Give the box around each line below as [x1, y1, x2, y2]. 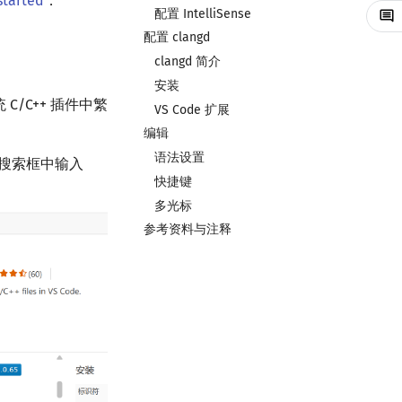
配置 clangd [144, 30, 210, 46]
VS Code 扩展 [154, 101, 230, 118]
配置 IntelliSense [154, 5, 251, 22]
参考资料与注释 [144, 222, 232, 238]
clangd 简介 [154, 54, 221, 69]
